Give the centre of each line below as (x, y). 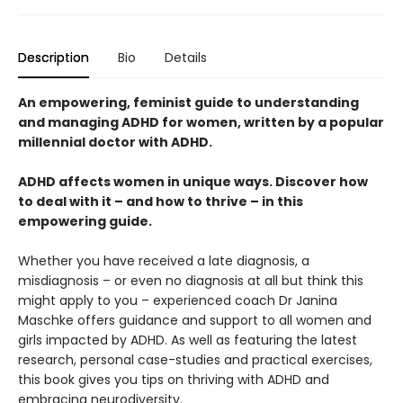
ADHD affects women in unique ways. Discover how (193, 181)
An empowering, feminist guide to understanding (188, 102)
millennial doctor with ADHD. (115, 142)
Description (54, 57)
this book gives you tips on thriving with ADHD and (174, 379)
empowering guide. (85, 221)
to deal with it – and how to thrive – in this (161, 201)
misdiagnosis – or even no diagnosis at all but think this (191, 280)
